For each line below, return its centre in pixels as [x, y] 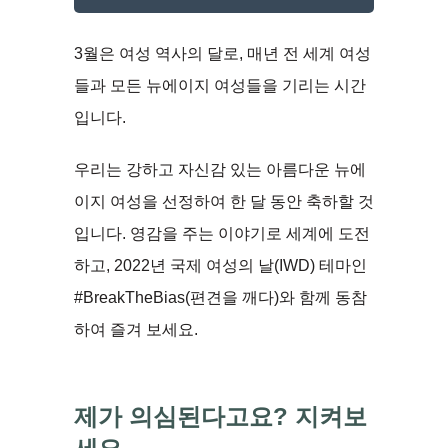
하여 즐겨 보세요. [136, 329]
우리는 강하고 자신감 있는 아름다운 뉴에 [220, 169]
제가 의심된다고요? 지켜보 [220, 416]
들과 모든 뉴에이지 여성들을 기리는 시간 [220, 85]
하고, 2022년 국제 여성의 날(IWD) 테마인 [220, 265]
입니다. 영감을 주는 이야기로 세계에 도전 [222, 233]
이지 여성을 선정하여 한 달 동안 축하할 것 [224, 201]
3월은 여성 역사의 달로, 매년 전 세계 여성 [222, 53]
